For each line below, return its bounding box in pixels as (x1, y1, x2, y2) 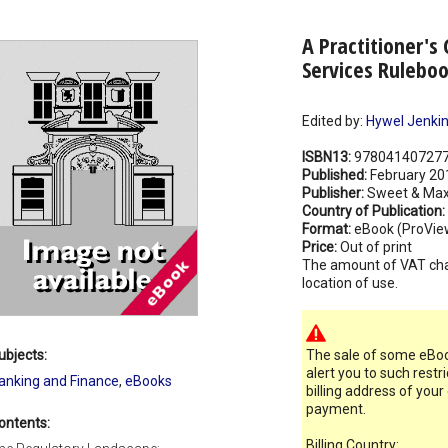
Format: (301, 221, 354, 238)
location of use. (301, 275, 398, 292)
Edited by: (301, 113, 366, 130)
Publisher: (301, 185, 367, 202)
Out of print (339, 239, 412, 256)
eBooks (125, 373, 172, 390)
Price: (301, 239, 340, 256)
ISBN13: (301, 149, 354, 166)
